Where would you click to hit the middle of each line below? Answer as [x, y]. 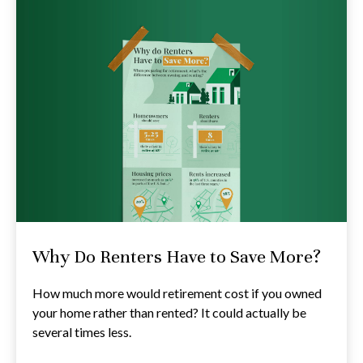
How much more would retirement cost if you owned [177, 293]
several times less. [82, 331]
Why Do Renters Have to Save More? [177, 256]
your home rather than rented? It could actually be [169, 312]
